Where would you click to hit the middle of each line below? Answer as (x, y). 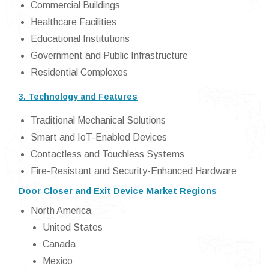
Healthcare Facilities (74, 22)
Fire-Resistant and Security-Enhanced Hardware (134, 171)
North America (61, 211)
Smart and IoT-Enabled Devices (99, 138)
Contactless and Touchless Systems (107, 154)
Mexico (58, 261)
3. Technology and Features (78, 97)
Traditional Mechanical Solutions (98, 121)
